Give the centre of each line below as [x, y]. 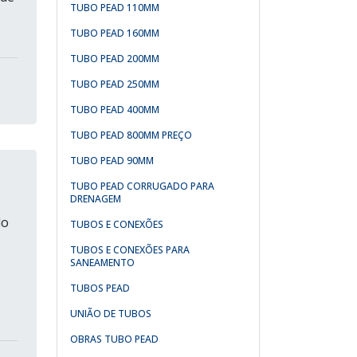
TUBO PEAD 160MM [115, 33]
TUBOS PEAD [100, 288]
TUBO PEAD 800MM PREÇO [131, 135]
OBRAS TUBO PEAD [114, 339]
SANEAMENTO [102, 263]
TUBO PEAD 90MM [112, 161]
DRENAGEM [96, 199]
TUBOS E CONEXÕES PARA [130, 250]
